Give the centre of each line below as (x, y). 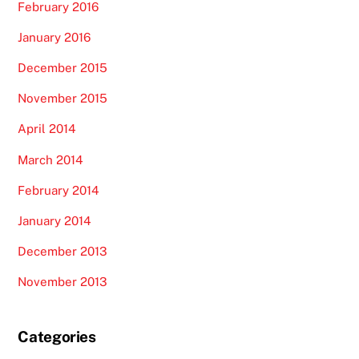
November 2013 (63, 282)
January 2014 (55, 220)
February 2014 (59, 190)
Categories (57, 336)
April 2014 (47, 129)
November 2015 (63, 99)
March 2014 (51, 159)
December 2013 (63, 252)
